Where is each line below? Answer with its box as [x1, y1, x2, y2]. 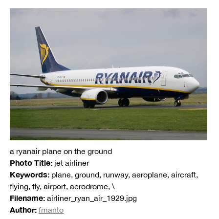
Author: [10, 204, 37, 214]
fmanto [39, 205, 64, 214]
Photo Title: [10, 157, 52, 167]
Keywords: [10, 169, 49, 179]
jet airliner [54, 158, 89, 167]
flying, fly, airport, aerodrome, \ [10, 181, 114, 191]
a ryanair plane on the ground [10, 146, 112, 155]
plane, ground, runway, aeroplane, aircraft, [51, 170, 198, 179]
